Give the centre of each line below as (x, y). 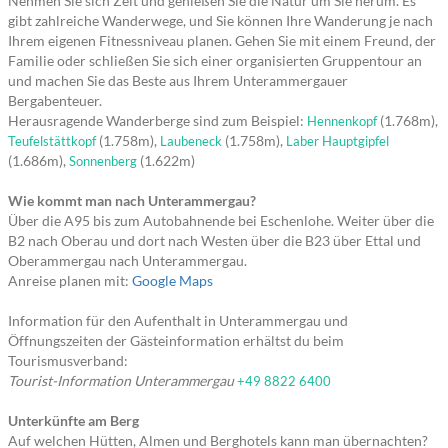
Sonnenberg (103, 161)
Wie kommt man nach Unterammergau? (132, 200)
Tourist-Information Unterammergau (121, 380)
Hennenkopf (342, 121)
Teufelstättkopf (52, 141)
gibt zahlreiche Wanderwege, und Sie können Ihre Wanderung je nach (220, 20)
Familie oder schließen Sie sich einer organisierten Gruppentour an (215, 60)
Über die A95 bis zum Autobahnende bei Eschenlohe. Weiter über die (221, 220)
